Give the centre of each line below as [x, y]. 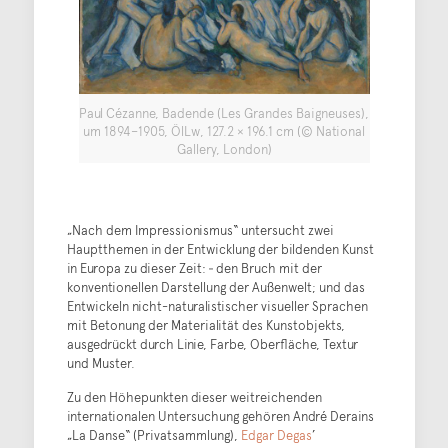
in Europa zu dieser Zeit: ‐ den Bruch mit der [194, 267]
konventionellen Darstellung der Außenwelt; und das [215, 286]
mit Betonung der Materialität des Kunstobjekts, [205, 324]
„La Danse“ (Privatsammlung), [153, 434]
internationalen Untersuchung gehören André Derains [220, 415]
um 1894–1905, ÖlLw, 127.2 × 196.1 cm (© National [224, 130]
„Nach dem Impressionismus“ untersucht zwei [200, 229]
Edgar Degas [276, 434]
